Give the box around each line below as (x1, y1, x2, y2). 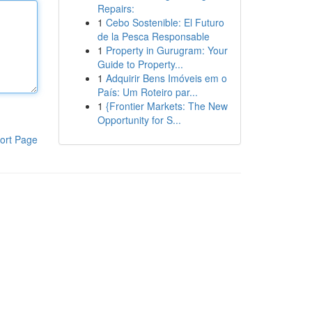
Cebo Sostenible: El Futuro (105, 15, 224, 29)
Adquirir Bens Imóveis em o (105, 71, 227, 85)
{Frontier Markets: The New (105, 99, 228, 113)
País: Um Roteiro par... (97, 85, 198, 99)
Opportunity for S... (97, 113, 181, 127)
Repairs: (97, 1, 134, 15)
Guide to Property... (97, 57, 183, 71)
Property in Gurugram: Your (105, 43, 228, 57)
